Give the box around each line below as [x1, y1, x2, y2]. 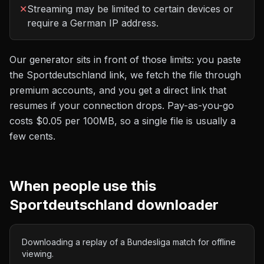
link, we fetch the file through [106, 69, 241, 81]
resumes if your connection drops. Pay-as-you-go [9, 100, 234, 111]
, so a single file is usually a [114, 115, 236, 127]
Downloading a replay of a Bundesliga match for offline [22, 237, 236, 247]
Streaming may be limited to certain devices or [27, 3, 233, 15]
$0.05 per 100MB [36, 115, 114, 127]
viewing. [22, 249, 54, 259]
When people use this [9, 177, 156, 194]
